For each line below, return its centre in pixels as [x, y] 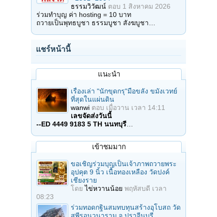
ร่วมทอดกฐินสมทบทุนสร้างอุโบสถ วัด [126, 207]
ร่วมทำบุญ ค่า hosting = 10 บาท [84, 14]
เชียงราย [84, 180]
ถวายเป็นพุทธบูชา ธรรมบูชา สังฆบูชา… [96, 23]
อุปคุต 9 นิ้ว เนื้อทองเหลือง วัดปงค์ [120, 172]
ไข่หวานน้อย [104, 188]
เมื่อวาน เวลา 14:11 [136, 107]
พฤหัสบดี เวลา [146, 188]
